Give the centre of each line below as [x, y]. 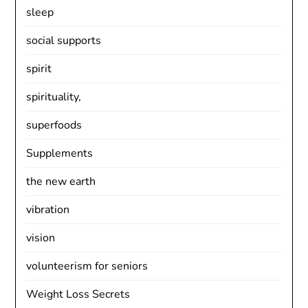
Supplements [60, 153]
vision [41, 238]
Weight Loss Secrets [78, 294]
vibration [48, 210]
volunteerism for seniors [87, 266]
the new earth [61, 181]
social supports [64, 41]
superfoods [54, 125]
